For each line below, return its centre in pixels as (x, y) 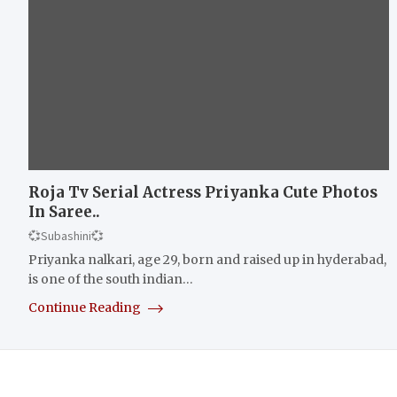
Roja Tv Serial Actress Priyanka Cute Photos (203, 192)
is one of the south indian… (111, 279)
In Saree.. (64, 211)
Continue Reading (86, 307)
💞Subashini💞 (66, 235)
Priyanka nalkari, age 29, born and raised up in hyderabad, (207, 259)
